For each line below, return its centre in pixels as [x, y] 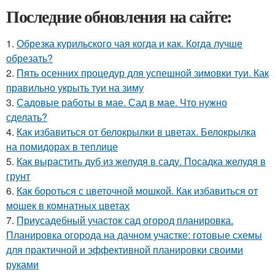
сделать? [27, 117]
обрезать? [29, 58]
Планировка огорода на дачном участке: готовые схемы [134, 235]
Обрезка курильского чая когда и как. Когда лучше [130, 44]
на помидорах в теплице [62, 147]
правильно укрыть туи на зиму [75, 88]
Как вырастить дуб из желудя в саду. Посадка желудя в [141, 161]
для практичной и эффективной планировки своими [125, 250]
